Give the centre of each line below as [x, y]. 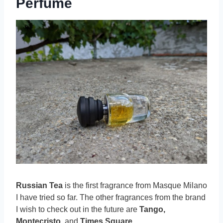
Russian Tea [40, 186]
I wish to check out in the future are [78, 210]
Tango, [152, 210]
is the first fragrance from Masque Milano [136, 186]
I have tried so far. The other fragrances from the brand [111, 198]
